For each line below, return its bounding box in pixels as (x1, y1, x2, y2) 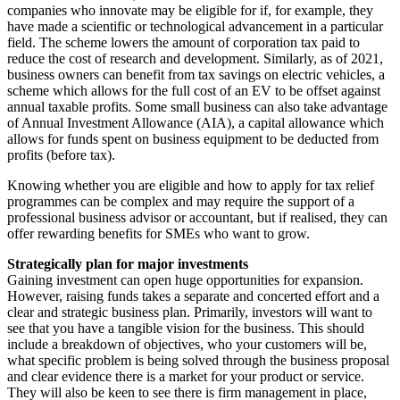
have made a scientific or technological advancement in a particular (7, 18, 383, 34)
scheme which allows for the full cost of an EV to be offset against (7, 82, 380, 98)
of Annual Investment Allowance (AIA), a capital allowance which (7, 114, 384, 130)
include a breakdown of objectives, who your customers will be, (7, 336, 367, 352)
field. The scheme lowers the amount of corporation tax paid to (7, 34, 360, 50)
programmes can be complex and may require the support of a (7, 193, 354, 209)
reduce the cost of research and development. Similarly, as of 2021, (7, 50, 383, 66)
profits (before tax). (7, 146, 115, 162)
